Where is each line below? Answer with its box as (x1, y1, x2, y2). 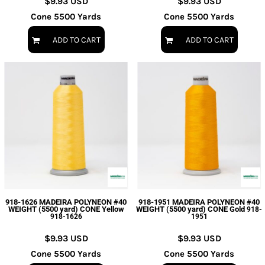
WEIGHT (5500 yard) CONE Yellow (8, 205, 124, 214)
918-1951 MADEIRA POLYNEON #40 (138, 198, 260, 206)
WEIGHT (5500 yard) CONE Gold (136, 205, 245, 214)
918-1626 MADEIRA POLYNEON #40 (5, 198, 127, 206)
